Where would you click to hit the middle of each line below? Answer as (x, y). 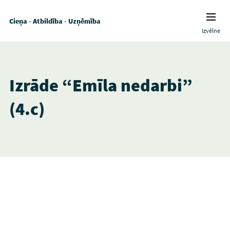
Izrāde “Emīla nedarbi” (101, 85)
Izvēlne (211, 31)
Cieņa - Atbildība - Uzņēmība (55, 21)
